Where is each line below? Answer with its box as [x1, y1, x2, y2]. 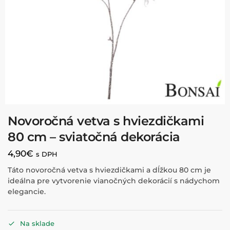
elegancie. [8, 186, 46, 196]
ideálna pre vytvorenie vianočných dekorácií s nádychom [8, 176, 220, 185]
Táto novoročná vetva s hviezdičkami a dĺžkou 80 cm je [8, 165, 211, 175]
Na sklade [20, 219, 54, 227]
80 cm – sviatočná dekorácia [8, 129, 180, 144]
